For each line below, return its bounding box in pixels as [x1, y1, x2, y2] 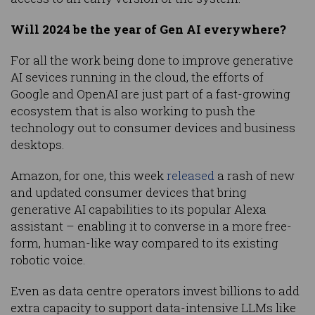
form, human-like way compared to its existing [11, 235, 278, 252]
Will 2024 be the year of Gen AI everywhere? [11, 21, 286, 38]
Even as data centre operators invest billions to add [11, 283, 300, 300]
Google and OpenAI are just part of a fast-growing [11, 86, 290, 103]
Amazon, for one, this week [11, 167, 167, 184]
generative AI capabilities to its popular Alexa [11, 201, 266, 218]
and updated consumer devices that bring [11, 184, 247, 201]
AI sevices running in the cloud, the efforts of [11, 69, 264, 86]
